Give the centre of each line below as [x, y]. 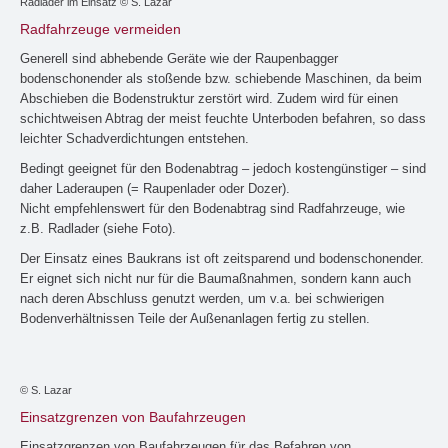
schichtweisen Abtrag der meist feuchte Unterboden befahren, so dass [223, 119]
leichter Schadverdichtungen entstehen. [134, 139]
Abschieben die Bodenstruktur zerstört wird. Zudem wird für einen [209, 99]
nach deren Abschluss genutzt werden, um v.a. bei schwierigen [202, 299]
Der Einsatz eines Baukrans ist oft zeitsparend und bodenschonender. [222, 259]
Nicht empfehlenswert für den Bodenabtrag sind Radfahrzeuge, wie [212, 209]
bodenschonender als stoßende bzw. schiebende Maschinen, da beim [221, 79]
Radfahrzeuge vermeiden [100, 29]
